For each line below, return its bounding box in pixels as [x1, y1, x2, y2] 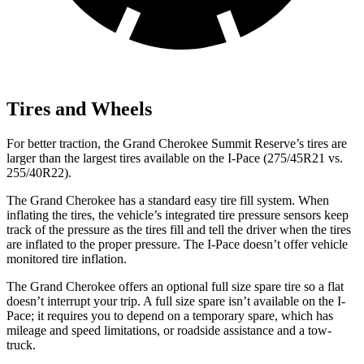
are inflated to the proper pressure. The [6, 236, 207, 251]
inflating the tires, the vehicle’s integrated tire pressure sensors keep [6, 207, 349, 222]
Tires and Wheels [6, 98, 152, 120]
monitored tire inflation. [6, 251, 127, 266]
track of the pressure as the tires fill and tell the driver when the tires [6, 222, 351, 236]
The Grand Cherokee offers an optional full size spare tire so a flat [6, 279, 344, 293]
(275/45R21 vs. [260, 150, 343, 165]
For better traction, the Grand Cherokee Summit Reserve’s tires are [6, 136, 347, 150]
